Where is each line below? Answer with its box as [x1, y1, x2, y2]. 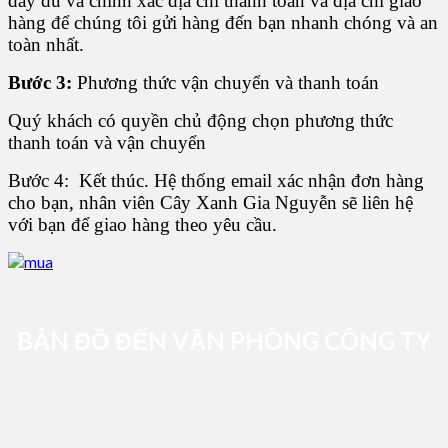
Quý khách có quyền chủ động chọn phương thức [8, 110, 393, 132]
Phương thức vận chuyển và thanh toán [72, 72, 379, 94]
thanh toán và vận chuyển [8, 132, 206, 154]
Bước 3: [8, 72, 72, 94]
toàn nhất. [8, 34, 84, 56]
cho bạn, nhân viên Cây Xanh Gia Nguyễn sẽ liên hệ [8, 192, 413, 214]
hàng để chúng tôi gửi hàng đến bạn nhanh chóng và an [8, 12, 438, 34]
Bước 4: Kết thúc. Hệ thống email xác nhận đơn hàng [8, 170, 424, 192]
